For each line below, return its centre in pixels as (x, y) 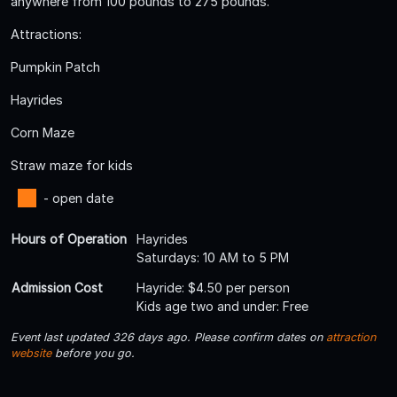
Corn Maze (43, 132)
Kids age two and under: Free (222, 306)
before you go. (93, 353)
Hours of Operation (69, 238)
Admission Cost (57, 287)
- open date (78, 198)
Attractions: (46, 34)
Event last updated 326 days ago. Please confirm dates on (168, 337)
